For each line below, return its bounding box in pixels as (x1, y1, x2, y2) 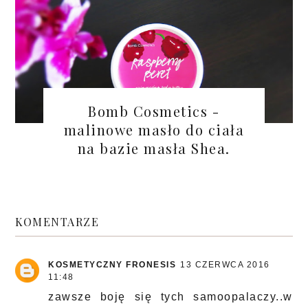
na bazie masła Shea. (77, 138, 230, 157)
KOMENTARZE (15, 214, 100, 230)
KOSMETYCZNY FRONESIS (48, 260, 177, 270)
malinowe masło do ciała (63, 120, 245, 139)
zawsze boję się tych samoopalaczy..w (48, 291, 293, 303)
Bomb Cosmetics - (88, 101, 220, 120)
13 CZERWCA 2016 (180, 260, 270, 270)
